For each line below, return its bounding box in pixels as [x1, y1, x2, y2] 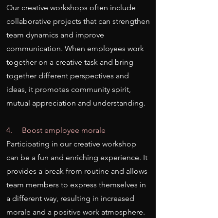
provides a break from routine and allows [6, 166, 147, 176]
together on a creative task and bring [6, 57, 133, 67]
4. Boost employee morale [6, 126, 106, 135]
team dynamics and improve [6, 30, 104, 39]
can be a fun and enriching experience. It [6, 153, 147, 162]
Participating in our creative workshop [6, 139, 136, 148]
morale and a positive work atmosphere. [6, 207, 145, 217]
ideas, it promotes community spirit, [6, 85, 131, 94]
